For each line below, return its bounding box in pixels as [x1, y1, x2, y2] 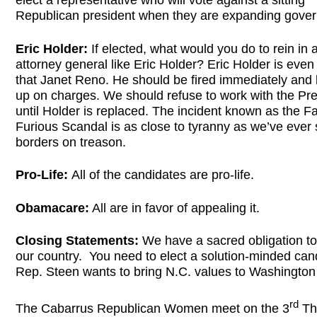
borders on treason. [16, 134, 126, 149]
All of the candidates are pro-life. [71, 168, 254, 183]
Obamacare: [16, 200, 89, 215]
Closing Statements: [16, 233, 142, 248]
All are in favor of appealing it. [89, 200, 260, 215]
